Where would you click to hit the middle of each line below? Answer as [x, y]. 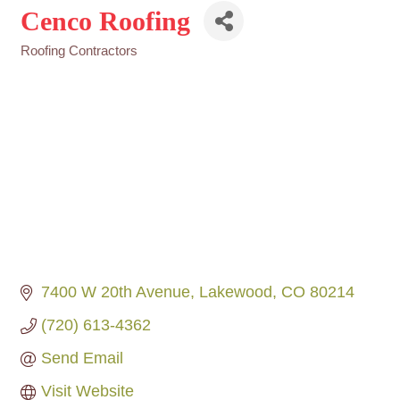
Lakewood [235, 292]
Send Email [82, 358]
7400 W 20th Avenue [115, 292]
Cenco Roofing [105, 21]
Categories [54, 63]
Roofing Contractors [79, 50]
